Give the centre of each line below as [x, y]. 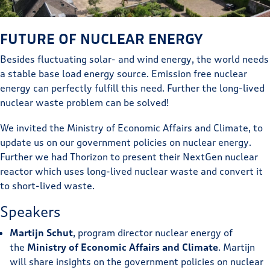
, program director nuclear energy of [153, 233]
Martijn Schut [41, 233]
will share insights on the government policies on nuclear [137, 262]
